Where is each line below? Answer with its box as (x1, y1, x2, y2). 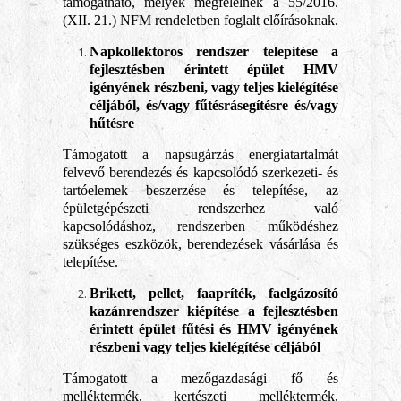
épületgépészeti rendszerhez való (62, 200, 339, 216)
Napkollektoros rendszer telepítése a (89, 44, 339, 59)
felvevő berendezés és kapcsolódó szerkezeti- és (62, 165, 339, 180)
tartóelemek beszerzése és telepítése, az (62, 183, 339, 198)
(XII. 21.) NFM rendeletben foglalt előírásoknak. (62, 13, 338, 28)
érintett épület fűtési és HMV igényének (89, 321, 339, 337)
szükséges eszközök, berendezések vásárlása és (62, 236, 339, 252)
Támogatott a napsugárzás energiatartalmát (62, 147, 339, 162)
